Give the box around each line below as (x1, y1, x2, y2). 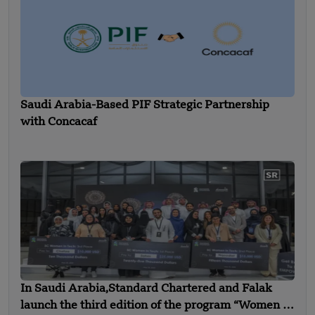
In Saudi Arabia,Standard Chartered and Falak (20, 283, 272, 295)
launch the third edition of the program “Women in (20, 300, 293, 311)
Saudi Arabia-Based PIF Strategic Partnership (20, 99, 269, 111)
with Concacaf (20, 116, 97, 128)
